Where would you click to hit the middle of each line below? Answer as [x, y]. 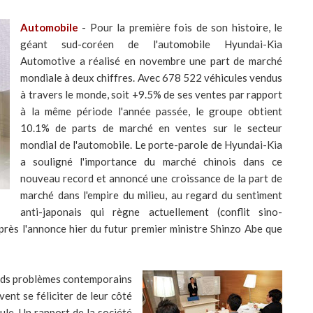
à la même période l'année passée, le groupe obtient [151, 111]
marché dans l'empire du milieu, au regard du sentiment [151, 195]
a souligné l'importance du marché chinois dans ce [151, 161]
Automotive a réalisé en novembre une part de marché [151, 61]
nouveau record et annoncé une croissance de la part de [151, 178]
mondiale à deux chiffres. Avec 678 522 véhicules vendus [151, 78]
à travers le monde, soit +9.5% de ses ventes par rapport [151, 94]
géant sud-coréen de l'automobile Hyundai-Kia [151, 44]
